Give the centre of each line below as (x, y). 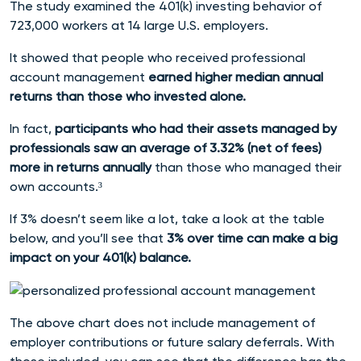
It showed (39, 57)
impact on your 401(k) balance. (102, 257)
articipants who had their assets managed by (200, 128)
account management (79, 77)
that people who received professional (187, 57)
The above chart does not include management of (162, 322)
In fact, (32, 128)
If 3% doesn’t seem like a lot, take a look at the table (167, 218)
